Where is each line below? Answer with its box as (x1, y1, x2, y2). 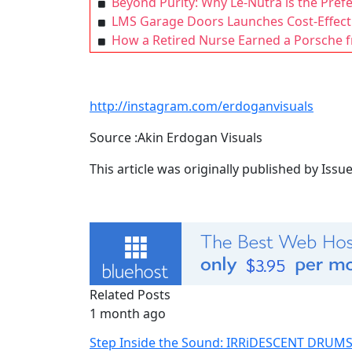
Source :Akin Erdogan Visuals (90, 129, 262, 146)
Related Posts (90, 286, 170, 303)
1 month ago (90, 305, 166, 322)
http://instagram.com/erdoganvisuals (90, 97, 313, 115)
